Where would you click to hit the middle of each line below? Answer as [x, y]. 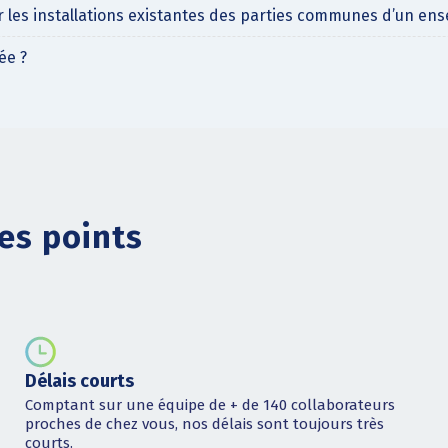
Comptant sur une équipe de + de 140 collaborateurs [209, 405]
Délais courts [79, 380]
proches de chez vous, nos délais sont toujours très [204, 424]
